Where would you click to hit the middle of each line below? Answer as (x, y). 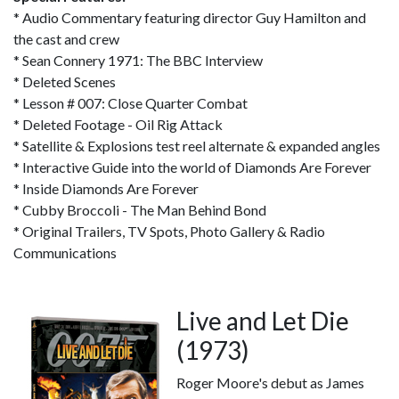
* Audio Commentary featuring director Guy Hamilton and (190, 17)
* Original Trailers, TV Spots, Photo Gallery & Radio (169, 231)
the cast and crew (66, 39)
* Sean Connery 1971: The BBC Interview (138, 60)
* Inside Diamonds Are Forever (106, 188)
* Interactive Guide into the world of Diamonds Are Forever (192, 167)
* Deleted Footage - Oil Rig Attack (118, 124)
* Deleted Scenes (65, 81)
